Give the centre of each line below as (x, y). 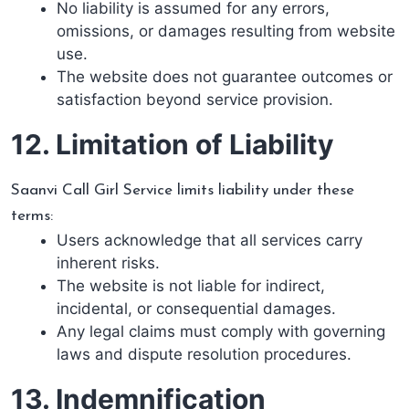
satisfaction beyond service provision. (195, 100)
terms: (32, 216)
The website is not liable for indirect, (191, 286)
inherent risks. (108, 263)
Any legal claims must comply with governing (221, 331)
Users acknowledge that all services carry (210, 240)
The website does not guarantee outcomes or (225, 77)
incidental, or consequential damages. (196, 309)
